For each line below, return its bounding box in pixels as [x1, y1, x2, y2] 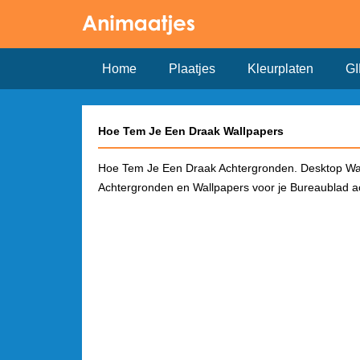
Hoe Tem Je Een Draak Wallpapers [98, 125, 284, 137]
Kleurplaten [247, 62, 313, 76]
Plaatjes [169, 62, 215, 76]
